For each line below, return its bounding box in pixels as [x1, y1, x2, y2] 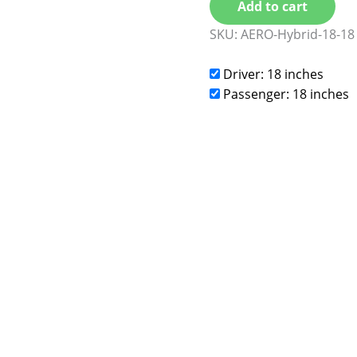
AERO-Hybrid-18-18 [241, 25, 355, 44]
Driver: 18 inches [220, 65, 324, 84]
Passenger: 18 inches [220, 85, 350, 104]
